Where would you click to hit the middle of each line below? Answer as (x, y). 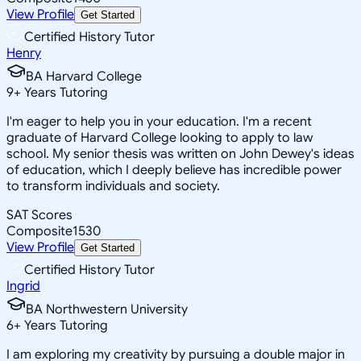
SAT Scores (39, 215)
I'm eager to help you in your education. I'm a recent (159, 121)
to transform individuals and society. (113, 186)
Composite (39, 231)
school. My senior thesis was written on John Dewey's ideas (180, 154)
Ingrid (23, 286)
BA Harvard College (84, 76)
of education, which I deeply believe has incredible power (174, 170)
